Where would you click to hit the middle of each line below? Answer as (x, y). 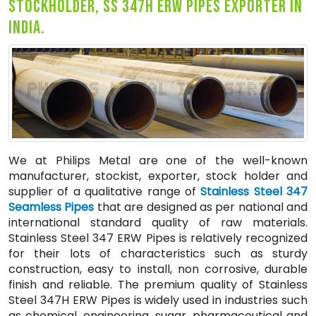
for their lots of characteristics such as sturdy (158, 253)
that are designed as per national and (201, 207)
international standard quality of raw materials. (158, 222)
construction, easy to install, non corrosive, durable (158, 269)
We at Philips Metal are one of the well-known (158, 160)
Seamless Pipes (51, 207)
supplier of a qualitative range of (105, 191)
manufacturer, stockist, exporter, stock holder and (158, 176)
